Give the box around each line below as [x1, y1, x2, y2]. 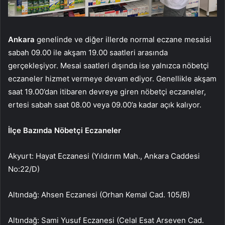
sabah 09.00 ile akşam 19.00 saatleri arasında [8, 48, 168, 58]
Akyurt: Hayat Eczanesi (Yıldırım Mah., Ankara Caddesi [8, 151, 200, 161]
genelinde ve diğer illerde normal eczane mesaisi [35, 35, 211, 45]
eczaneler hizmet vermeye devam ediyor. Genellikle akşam [8, 74, 216, 84]
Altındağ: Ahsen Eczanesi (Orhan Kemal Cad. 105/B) [8, 190, 190, 200]
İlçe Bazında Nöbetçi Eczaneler [8, 126, 121, 136]
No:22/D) [8, 164, 40, 174]
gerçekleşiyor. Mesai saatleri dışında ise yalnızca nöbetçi [8, 61, 209, 71]
